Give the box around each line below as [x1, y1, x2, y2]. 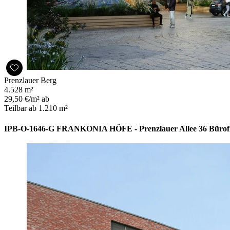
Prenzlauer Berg [4, 75, 56, 85]
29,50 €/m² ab [4, 94, 49, 103]
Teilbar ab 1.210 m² [4, 103, 68, 112]
